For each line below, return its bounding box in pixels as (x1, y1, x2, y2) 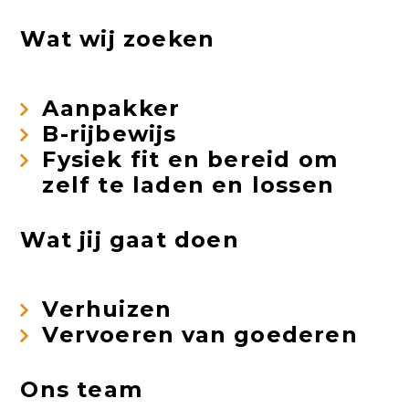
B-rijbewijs (42, 121, 177, 147)
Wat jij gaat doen (20, 226, 239, 253)
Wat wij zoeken (20, 26, 215, 52)
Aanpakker (42, 95, 181, 121)
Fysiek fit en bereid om (42, 146, 338, 173)
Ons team (20, 376, 142, 403)
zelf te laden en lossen (42, 172, 334, 198)
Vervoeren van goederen (42, 321, 358, 348)
